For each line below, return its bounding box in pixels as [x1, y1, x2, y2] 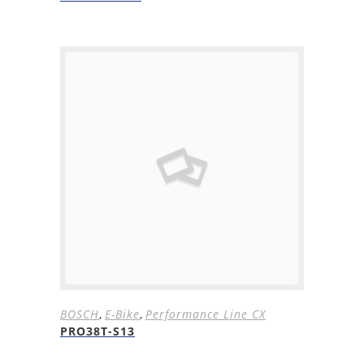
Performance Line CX [145, 306, 266, 322]
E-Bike [105, 306, 140, 322]
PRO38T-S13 [60, 323, 135, 339]
